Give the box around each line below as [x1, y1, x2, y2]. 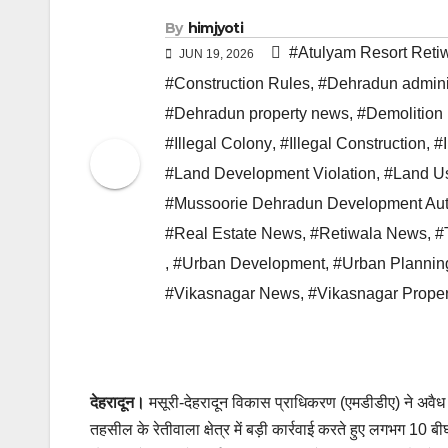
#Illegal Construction [280, 135, 426, 153]
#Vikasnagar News [165, 285, 300, 303]
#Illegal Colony [165, 135, 272, 153]
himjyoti [187, 19, 244, 38]
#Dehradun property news [165, 105, 349, 123]
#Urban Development [173, 255, 325, 273]
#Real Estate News [165, 225, 302, 243]
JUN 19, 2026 [176, 47, 257, 62]
